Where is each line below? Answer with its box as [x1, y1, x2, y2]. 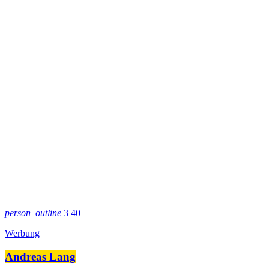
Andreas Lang [5, 250, 76, 263]
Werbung [5, 228, 40, 239]
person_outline [5, 208, 61, 219]
